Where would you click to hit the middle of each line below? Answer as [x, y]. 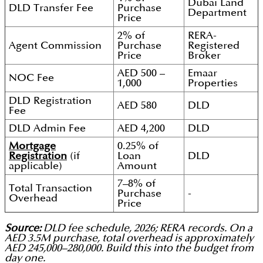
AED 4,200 [141, 129]
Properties [213, 83]
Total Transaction [50, 188]
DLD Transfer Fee [51, 8]
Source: [23, 228]
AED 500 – [141, 73]
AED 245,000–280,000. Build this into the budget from [129, 248]
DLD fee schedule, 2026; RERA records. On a [147, 228]
